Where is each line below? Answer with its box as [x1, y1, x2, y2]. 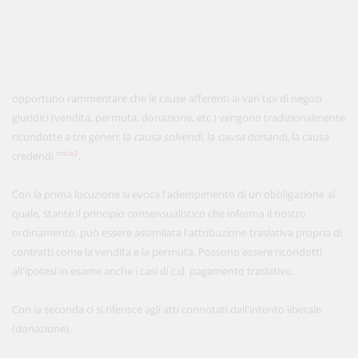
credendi [12, 149, 56, 163]
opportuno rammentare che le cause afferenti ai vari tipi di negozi [12, 91, 322, 105]
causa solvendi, [133, 129, 207, 144]
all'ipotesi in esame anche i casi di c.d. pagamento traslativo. [12, 264, 294, 278]
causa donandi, [217, 129, 292, 144]
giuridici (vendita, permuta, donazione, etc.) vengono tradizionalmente [12, 110, 345, 125]
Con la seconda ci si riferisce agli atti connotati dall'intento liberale [12, 302, 321, 316]
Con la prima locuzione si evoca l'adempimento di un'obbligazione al [12, 187, 335, 201]
